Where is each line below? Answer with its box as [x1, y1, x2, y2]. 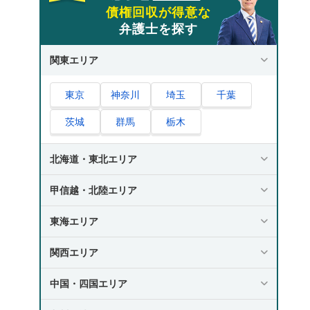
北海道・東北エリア [49, 153, 137, 165]
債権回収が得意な [105, 5, 212, 19]
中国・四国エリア [49, 277, 127, 289]
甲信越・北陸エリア [49, 184, 137, 196]
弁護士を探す [118, 21, 199, 36]
